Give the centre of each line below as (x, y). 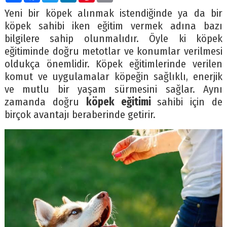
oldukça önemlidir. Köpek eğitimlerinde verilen (113, 64)
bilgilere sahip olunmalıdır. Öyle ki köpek (113, 39)
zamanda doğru (45, 102)
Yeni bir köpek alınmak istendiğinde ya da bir (113, 14)
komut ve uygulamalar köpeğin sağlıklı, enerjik (113, 77)
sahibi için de (190, 102)
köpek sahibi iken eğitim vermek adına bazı (113, 26)
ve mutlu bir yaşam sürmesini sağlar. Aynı (113, 90)
